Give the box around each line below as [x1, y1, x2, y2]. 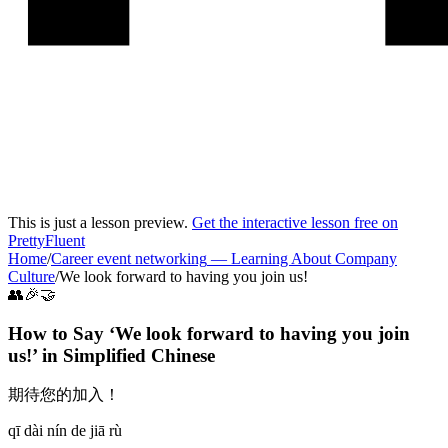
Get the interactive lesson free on [192, 214, 398, 231]
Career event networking [51, 250, 207, 267]
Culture [8, 268, 55, 285]
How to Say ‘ [8, 322, 115, 344]
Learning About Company [231, 250, 397, 267]
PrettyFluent [8, 232, 85, 249]
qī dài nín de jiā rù [8, 422, 122, 440]
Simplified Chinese [63, 344, 215, 366]
